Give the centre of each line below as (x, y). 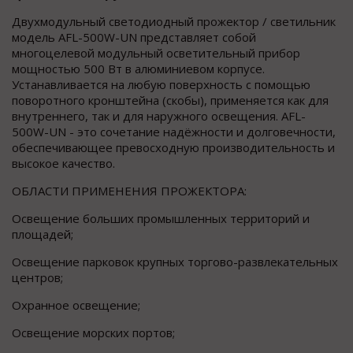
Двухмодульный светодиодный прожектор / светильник (174, 22)
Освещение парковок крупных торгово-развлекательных (175, 262)
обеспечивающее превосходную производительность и (173, 148)
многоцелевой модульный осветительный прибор (156, 53)
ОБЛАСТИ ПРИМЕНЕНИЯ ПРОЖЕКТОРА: (129, 191)
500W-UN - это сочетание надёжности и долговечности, (174, 132)
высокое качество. (63, 163)
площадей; (43, 234)
